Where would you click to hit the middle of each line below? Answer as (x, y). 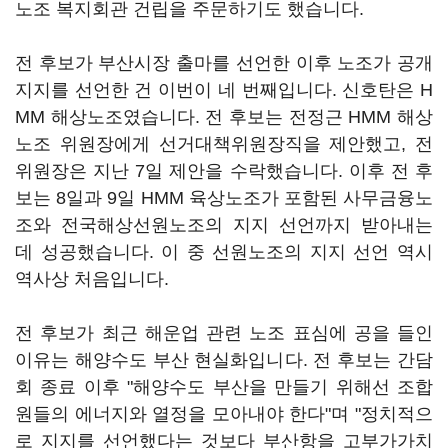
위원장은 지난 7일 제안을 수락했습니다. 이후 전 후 (224, 171)
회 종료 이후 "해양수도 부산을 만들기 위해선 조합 (224, 387)
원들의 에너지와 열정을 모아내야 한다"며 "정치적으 (224, 414)
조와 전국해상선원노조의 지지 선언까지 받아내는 (224, 225)
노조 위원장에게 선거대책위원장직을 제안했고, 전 (224, 144)
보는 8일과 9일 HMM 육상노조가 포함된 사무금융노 (224, 198)
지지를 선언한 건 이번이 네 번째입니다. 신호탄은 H (224, 90)
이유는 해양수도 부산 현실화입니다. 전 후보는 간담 (224, 360)
